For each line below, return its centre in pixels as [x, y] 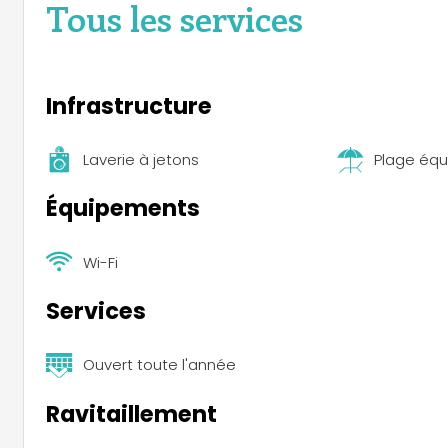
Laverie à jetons [141, 160]
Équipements [123, 208]
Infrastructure [129, 105]
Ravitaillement [131, 413]
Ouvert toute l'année [160, 365]
